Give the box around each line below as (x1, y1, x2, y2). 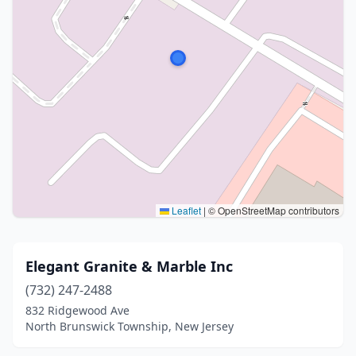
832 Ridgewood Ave (25, 303, 130, 318)
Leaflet (169, 203, 201, 217)
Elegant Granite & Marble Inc (25, 257, 233, 276)
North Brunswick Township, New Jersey (25, 319, 234, 334)
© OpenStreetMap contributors (206, 203, 339, 217)
